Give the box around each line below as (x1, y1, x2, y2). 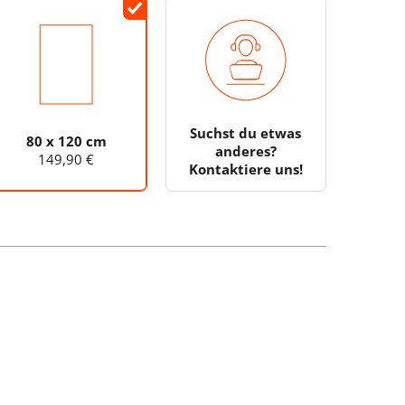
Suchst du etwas (190, 124, 302, 143)
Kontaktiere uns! (188, 160, 303, 179)
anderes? (214, 142, 277, 161)
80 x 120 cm (25, 132, 107, 151)
